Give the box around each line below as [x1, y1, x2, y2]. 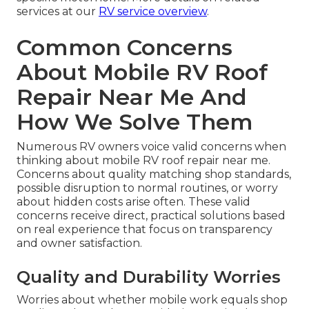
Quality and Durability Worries [17, 267, 281, 288]
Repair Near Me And [17, 83, 247, 111]
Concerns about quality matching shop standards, [17, 168, 291, 181]
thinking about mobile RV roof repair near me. [17, 154, 270, 168]
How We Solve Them [17, 108, 253, 136]
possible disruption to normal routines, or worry [17, 181, 278, 195]
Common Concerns [17, 34, 232, 61]
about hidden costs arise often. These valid [17, 195, 250, 209]
